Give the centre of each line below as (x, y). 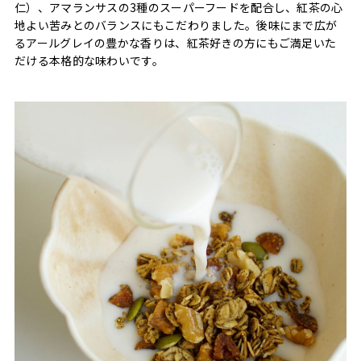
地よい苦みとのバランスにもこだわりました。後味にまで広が (176, 25)
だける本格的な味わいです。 (89, 60)
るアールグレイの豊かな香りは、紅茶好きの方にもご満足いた (176, 42)
